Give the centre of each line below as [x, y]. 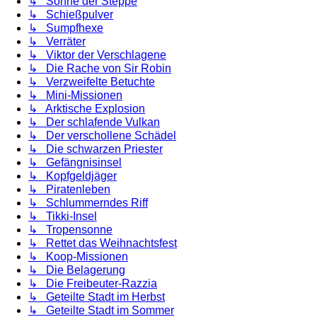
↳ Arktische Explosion [87, 108]
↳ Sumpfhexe [66, 28]
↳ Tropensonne [70, 229]
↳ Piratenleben [69, 189]
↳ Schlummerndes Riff [88, 202]
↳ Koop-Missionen [78, 256]
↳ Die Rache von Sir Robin [100, 68]
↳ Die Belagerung [77, 270]
